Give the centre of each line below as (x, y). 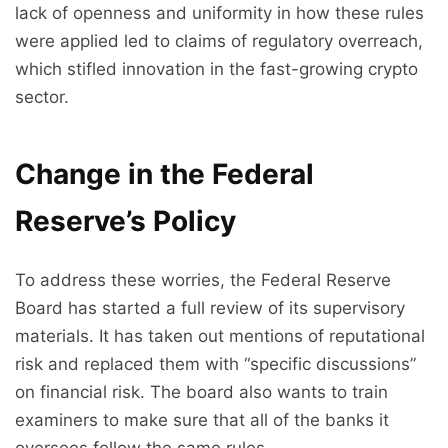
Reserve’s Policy (125, 221)
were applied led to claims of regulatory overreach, (219, 41)
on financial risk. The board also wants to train (201, 392)
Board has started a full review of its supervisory (210, 308)
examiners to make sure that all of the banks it (202, 420)
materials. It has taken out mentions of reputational (220, 336)
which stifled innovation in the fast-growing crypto (216, 69)
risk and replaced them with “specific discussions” (215, 364)
